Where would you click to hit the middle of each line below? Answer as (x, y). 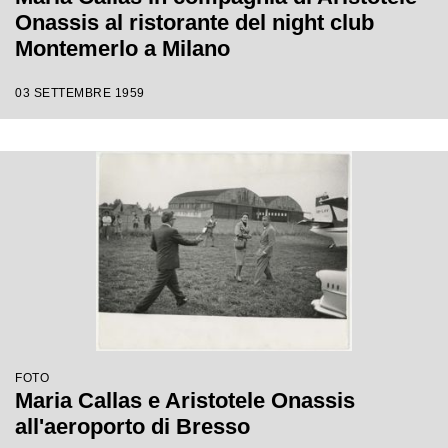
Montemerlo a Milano (122, 48)
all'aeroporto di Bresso (132, 426)
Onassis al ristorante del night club (194, 22)
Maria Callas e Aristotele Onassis (185, 400)
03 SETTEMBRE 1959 (80, 93)
